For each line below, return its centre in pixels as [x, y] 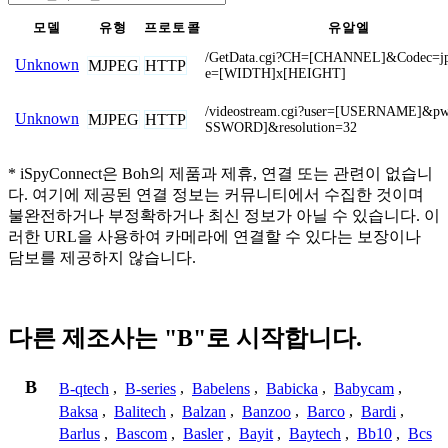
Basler [203, 434]
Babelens [221, 388]
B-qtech [84, 388]
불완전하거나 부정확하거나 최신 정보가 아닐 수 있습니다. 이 [224, 215]
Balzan [204, 411]
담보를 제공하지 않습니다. [102, 257]
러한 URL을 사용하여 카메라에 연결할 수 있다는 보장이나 [214, 236]
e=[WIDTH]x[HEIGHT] [275, 73]
